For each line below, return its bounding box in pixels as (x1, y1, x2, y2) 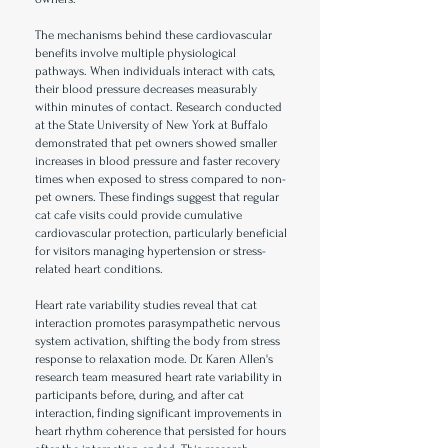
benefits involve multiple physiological (35, 46, 236, 61)
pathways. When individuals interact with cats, (35, 64, 275, 79)
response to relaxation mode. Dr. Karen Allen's (35, 352, 273, 367)
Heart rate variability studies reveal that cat (35, 298, 257, 313)
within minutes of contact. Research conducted (35, 100, 282, 115)
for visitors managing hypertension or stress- (35, 244, 266, 259)
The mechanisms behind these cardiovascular (35, 28, 272, 43)
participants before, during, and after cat (35, 388, 244, 403)
